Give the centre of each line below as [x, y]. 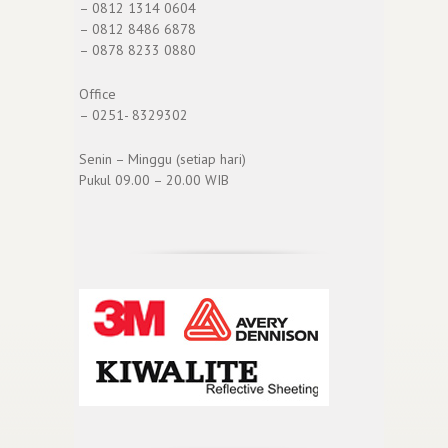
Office [97, 94]
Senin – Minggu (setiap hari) [162, 158]
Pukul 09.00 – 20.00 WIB [154, 179]
